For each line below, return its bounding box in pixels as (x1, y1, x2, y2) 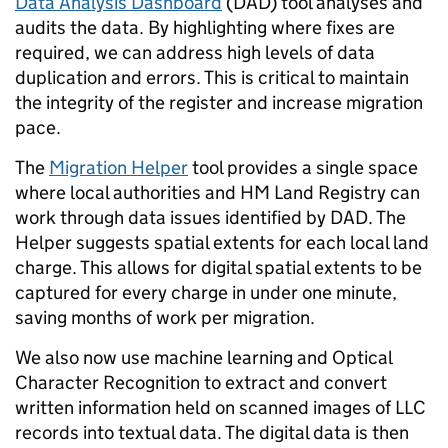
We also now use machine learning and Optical (15, 346, 392, 370)
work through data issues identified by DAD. (15, 206, 373, 230)
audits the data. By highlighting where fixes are (15, 16, 395, 40)
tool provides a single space (188, 156, 418, 180)
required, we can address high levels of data (15, 41, 375, 65)
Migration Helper (49, 156, 188, 180)
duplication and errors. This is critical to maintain (15, 66, 409, 90)
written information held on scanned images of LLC (15, 396, 426, 420)
